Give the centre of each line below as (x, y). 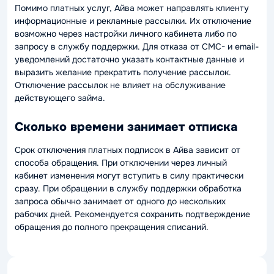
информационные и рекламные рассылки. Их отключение (133, 21)
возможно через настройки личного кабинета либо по (126, 34)
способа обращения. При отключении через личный (121, 163)
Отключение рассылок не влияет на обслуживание (120, 85)
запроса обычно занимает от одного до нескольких (120, 201)
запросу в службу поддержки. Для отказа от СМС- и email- (137, 46)
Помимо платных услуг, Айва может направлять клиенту (132, 8)
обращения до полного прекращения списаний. (112, 227)
